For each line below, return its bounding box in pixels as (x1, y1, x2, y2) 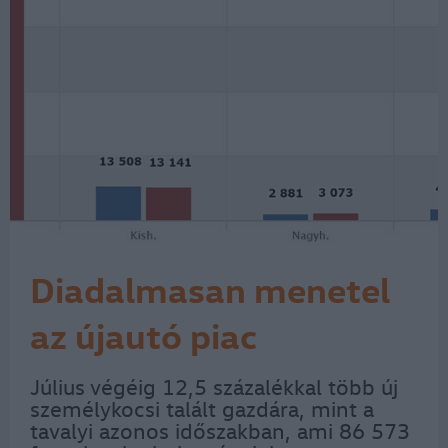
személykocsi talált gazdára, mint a (30, 395, 374, 422)
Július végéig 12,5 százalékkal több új (30, 373, 398, 400)
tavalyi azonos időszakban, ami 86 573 (30, 417, 410, 444)
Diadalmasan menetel (30, 266, 390, 311)
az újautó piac (30, 312, 257, 357)
